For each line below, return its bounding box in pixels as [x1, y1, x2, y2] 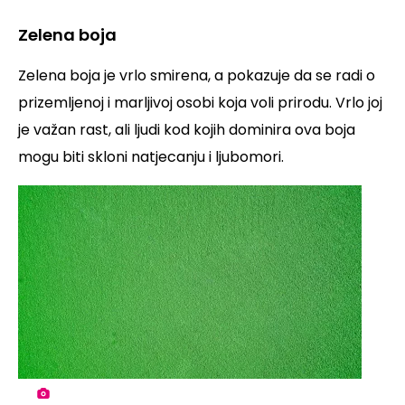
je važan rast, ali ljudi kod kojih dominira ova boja [18, 119, 355, 141]
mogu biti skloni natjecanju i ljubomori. [18, 146, 284, 168]
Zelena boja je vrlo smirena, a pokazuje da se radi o [18, 65, 375, 87]
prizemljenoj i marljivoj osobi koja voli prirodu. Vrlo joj [18, 92, 382, 114]
